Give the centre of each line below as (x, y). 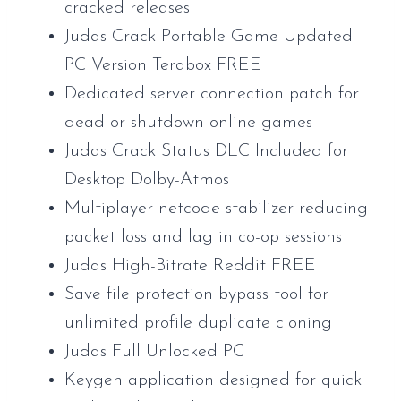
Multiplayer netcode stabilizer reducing (216, 209)
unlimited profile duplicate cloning (198, 323)
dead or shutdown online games (188, 123)
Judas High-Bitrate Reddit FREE (190, 266)
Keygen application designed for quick (213, 380)
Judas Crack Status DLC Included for (206, 151)
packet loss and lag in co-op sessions (203, 237)
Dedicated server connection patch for (212, 94)
